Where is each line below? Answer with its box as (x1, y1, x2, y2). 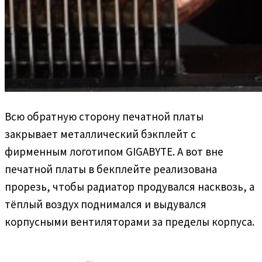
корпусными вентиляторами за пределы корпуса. (5, 214, 254, 229)
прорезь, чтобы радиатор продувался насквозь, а (5, 179, 254, 194)
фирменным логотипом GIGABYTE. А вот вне (5, 144, 223, 158)
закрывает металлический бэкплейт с (5, 126, 196, 141)
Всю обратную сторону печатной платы (5, 109, 204, 123)
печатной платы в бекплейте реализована (5, 161, 217, 176)
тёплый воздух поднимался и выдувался (5, 196, 206, 211)
